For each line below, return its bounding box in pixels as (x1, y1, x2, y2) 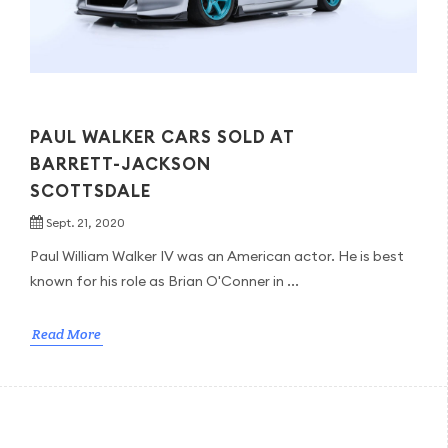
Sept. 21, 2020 (45, 214, 125, 230)
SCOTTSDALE (29, 179, 151, 202)
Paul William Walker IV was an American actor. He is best (29, 246, 404, 265)
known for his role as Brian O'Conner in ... (29, 271, 299, 290)
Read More (31, 324, 101, 343)
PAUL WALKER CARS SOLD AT (29, 125, 294, 148)
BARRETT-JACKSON (29, 152, 211, 175)
